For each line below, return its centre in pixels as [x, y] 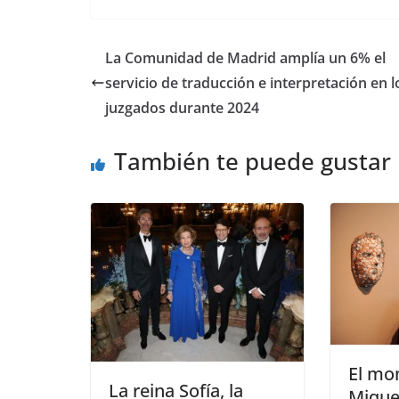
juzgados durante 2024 [182, 108]
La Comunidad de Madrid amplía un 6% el [245, 58]
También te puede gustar [252, 161]
